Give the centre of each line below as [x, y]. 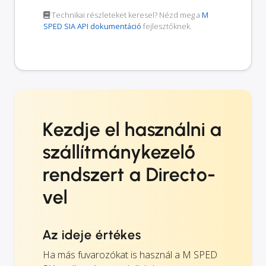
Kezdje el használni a [133, 129]
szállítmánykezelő [120, 152]
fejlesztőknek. [167, 26]
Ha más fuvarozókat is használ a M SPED [130, 254]
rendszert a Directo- [129, 174]
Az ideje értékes [92, 235]
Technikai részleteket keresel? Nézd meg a [126, 15]
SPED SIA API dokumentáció [92, 26]
